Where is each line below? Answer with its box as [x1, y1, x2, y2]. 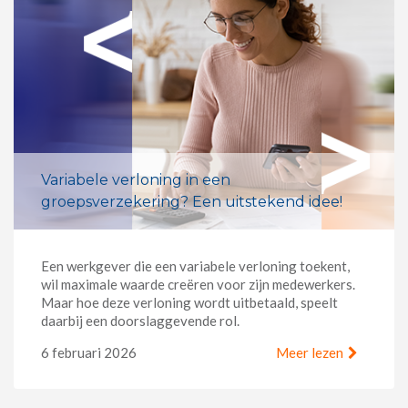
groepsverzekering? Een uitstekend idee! [41, 193, 342, 211]
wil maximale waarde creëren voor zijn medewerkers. [41, 276, 355, 293]
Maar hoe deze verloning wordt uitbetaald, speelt [41, 294, 338, 311]
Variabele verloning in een [41, 171, 230, 189]
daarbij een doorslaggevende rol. [41, 312, 240, 330]
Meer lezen [276, 344, 343, 362]
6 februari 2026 [41, 344, 137, 362]
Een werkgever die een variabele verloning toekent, [41, 258, 350, 275]
